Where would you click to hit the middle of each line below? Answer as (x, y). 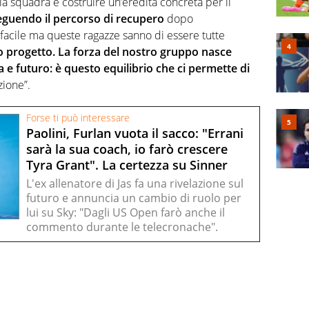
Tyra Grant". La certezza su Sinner (127, 165)
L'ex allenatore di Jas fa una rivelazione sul (135, 183)
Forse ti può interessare (78, 118)
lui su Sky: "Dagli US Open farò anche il (126, 212)
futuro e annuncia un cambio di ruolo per (134, 198)
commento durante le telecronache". (122, 227)
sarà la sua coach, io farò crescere (127, 149)
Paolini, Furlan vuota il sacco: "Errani (135, 133)
